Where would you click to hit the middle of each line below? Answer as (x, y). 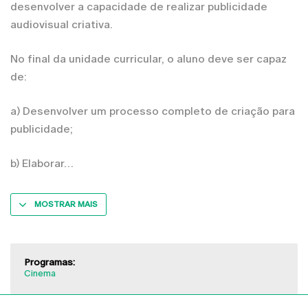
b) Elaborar (37, 163)
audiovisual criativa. (62, 24)
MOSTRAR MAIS (66, 204)
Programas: (49, 262)
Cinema (40, 273)
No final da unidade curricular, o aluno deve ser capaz (148, 58)
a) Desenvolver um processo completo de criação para (153, 111)
